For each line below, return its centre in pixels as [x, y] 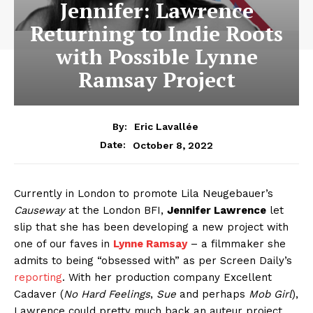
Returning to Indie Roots [156, 34]
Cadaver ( [39, 294]
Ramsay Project [156, 80]
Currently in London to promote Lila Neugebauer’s [144, 194]
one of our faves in [64, 244]
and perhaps [212, 294]
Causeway [39, 211]
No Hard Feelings [107, 294]
